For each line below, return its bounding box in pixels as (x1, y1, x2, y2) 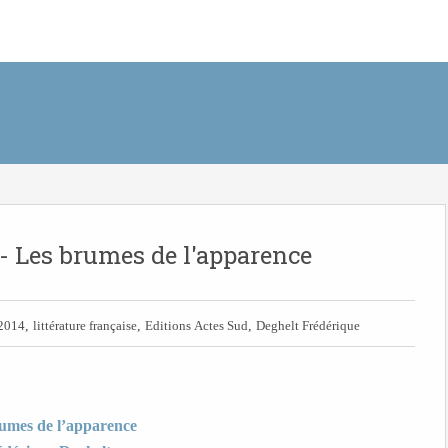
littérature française (33, 319, 137, 332)
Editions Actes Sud (145, 319, 248, 332)
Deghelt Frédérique (256, 319, 360, 332)
